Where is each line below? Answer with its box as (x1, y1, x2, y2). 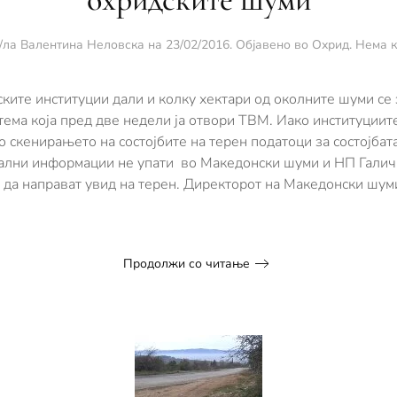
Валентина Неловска (20, 36, 144, 53)
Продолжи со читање (123, 254, 250, 272)
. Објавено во (230, 36, 312, 53)
